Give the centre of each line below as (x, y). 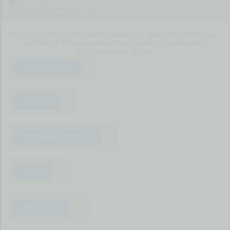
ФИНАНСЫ (42, 206)
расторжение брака (48, 13)
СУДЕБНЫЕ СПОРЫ (57, 137)
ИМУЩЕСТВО (47, 67)
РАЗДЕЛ (37, 102)
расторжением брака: (115, 50)
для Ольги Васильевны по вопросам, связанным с (115, 42)
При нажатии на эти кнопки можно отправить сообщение (115, 34)
